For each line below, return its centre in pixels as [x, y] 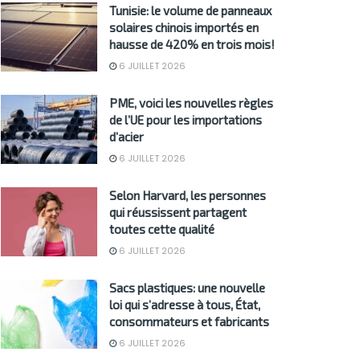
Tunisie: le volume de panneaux [190, 11]
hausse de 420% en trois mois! [192, 45]
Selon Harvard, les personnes [188, 196]
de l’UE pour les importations [186, 120]
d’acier [127, 137]
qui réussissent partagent [178, 213]
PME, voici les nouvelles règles [191, 103]
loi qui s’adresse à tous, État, [185, 305]
